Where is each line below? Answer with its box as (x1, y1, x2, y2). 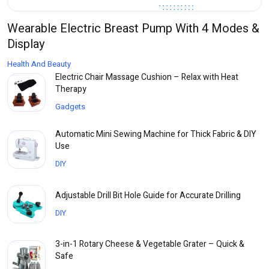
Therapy (55, 83, 86, 96)
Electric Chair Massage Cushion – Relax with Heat (55, 71, 238, 84)
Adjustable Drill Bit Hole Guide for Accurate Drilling (55, 189, 241, 202)
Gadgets (55, 101, 85, 113)
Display (7, 35, 44, 53)
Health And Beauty (7, 58, 71, 70)
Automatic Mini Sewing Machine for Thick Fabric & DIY (55, 128, 256, 141)
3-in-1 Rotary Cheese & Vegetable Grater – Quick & (55, 238, 244, 251)
